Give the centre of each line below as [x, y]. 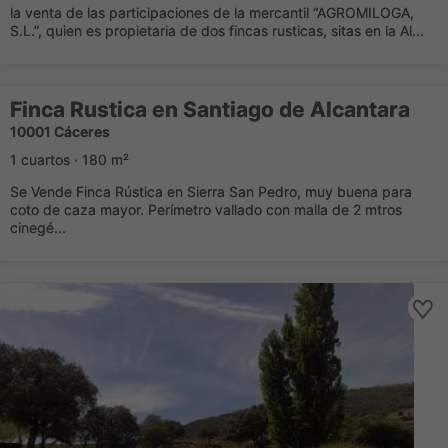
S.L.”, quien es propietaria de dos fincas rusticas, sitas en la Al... [217, 30]
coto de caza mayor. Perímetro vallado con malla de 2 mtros [206, 209]
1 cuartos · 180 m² [69, 159]
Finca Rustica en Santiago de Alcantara [210, 109]
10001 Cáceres [60, 131]
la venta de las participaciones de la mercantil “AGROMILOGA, [212, 12]
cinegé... [38, 227]
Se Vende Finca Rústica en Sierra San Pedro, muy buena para [211, 191]
